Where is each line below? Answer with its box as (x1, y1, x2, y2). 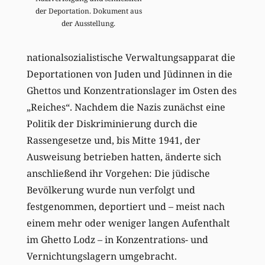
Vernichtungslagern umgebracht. (26, 249, 177, 263)
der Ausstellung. (62, 18, 116, 28)
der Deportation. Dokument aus (35, 5, 142, 16)
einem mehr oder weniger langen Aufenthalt (26, 216, 230, 230)
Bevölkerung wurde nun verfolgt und (26, 183, 195, 196)
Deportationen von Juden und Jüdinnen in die (26, 67, 232, 80)
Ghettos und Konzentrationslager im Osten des (26, 83, 237, 97)
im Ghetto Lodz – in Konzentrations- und (26, 232, 208, 246)
